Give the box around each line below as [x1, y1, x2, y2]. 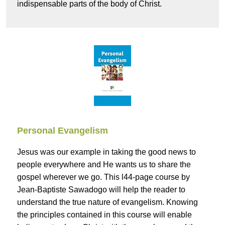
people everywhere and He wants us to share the [17, 160, 191, 169]
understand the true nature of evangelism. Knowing [17, 198, 198, 207]
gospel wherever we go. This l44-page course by [17, 173, 190, 182]
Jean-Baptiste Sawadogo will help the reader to [17, 185, 185, 194]
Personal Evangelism [17, 126, 108, 136]
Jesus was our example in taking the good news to [17, 148, 196, 157]
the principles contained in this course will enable [17, 210, 192, 219]
